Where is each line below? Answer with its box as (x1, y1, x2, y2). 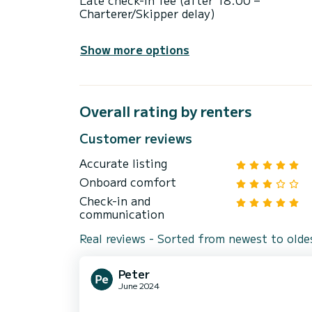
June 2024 (118, 279, 159, 292)
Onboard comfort (79, 173, 176, 191)
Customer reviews (79, 129, 192, 148)
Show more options (80, 41, 189, 58)
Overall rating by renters (79, 100, 251, 121)
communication (79, 205, 164, 223)
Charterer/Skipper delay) (79, 5, 215, 22)
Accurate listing (79, 155, 167, 172)
